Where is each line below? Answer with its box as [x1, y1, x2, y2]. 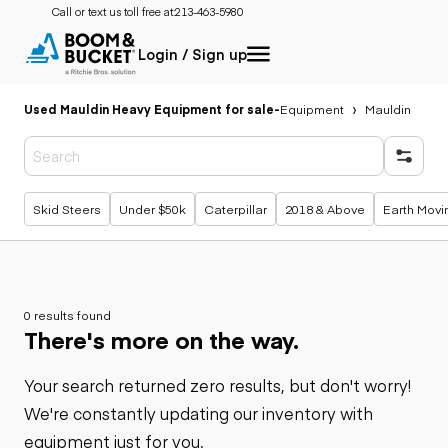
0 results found [24, 306, 111, 323]
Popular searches [49, 189, 152, 206]
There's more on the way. [24, 323, 299, 355]
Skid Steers [33, 200, 101, 217]
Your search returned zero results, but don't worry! [24, 374, 411, 396]
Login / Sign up [138, 44, 247, 64]
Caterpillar [204, 200, 267, 217]
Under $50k [119, 200, 186, 217]
